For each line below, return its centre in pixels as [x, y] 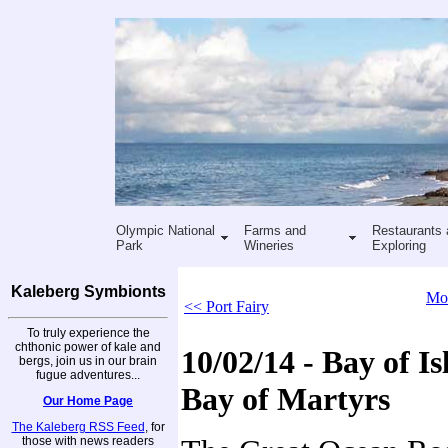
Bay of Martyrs [285, 399]
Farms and [274, 230]
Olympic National [165, 230]
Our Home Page [88, 400]
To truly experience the [88, 332]
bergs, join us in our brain [88, 360]
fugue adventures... [88, 374]
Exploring [398, 245]
